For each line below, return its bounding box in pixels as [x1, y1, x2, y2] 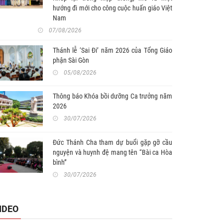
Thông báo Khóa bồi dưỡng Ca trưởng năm [53, 92, 172, 101]
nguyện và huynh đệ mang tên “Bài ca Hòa [53, 148, 172, 156]
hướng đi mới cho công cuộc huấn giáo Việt [53, 3, 172, 12]
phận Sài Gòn [53, 56, 89, 64]
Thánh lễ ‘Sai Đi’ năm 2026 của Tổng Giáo [53, 46, 172, 54]
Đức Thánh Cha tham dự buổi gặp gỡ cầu [53, 138, 172, 146]
